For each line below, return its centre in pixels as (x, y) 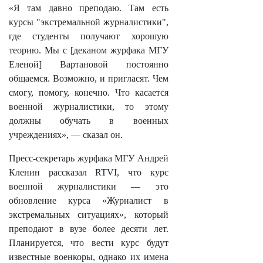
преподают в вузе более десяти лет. (89, 229)
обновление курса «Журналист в (89, 200)
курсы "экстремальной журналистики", (89, 22)
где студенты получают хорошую (89, 36)
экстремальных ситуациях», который (89, 215)
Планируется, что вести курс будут (89, 243)
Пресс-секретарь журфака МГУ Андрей (89, 158)
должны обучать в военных (89, 121)
